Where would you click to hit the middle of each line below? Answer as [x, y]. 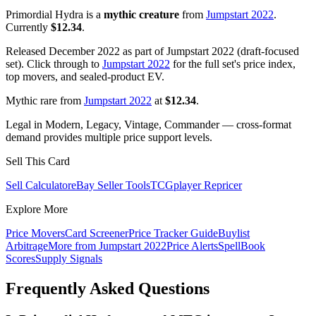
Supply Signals [69, 259]
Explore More [37, 209]
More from [73, 246]
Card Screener [97, 233]
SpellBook [242, 246]
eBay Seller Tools [111, 186]
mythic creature [141, 15]
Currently [28, 28]
